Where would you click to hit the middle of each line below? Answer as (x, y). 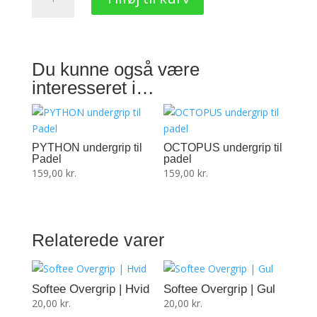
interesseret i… (93, 88)
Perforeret (54, 35)
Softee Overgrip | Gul (220, 289)
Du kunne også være (115, 69)
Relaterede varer (98, 240)
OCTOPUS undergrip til (223, 148)
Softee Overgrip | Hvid (90, 289)
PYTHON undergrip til (87, 148)
